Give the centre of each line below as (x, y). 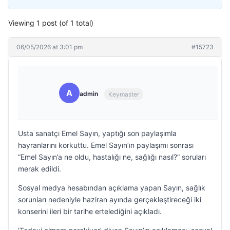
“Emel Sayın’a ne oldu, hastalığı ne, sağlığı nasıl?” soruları (112, 157)
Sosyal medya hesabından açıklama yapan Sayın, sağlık (112, 188)
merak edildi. (40, 169)
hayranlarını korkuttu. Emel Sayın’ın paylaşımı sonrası (106, 145)
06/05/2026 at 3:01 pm (50, 47)
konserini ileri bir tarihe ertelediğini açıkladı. (90, 211)
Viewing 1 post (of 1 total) (51, 23)
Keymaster (124, 94)
